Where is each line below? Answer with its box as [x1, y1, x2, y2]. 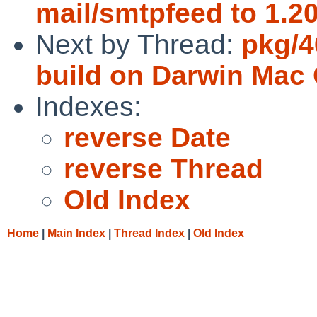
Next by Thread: [35, 28, 241, 59]
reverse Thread [64, 153, 263, 184]
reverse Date [64, 122, 231, 153]
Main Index [47, 226, 105, 239]
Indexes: [35, 91, 142, 122]
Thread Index [114, 226, 185, 239]
